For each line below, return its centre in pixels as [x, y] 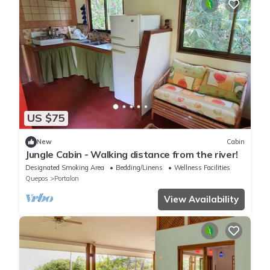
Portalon [67, 178]
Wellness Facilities [202, 167]
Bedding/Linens [139, 167]
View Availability [201, 199]
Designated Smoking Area [65, 167]
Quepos [37, 178]
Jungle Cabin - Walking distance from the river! [132, 154]
